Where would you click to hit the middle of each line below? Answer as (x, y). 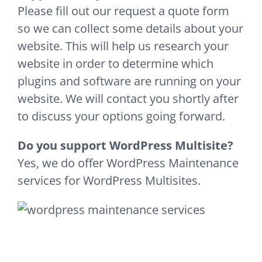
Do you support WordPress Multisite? (125, 146)
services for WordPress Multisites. (109, 181)
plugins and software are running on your (129, 81)
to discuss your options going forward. (121, 116)
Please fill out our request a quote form (123, 11)
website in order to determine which (116, 64)
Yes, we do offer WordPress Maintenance (128, 163)
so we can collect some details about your (130, 29)
